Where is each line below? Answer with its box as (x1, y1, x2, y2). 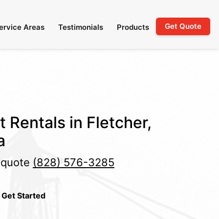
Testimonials (58, 22, 103, 32)
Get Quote (165, 22, 201, 31)
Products (117, 22, 149, 32)
